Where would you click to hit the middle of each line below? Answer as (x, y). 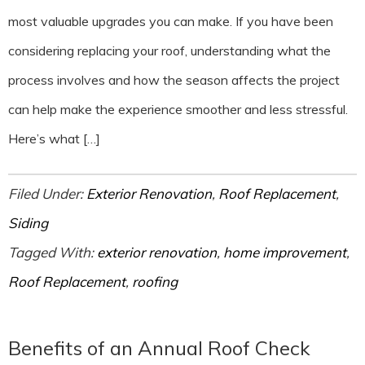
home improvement (285, 253)
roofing (155, 282)
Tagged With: (53, 253)
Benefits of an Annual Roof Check (159, 348)
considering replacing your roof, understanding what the (169, 51)
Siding (28, 223)
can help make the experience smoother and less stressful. (178, 110)
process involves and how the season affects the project (174, 80)
